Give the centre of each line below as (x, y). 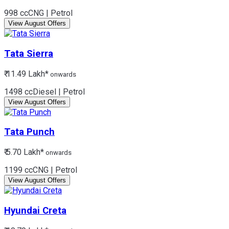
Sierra (40, 53)
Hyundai (22, 210)
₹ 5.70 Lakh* (24, 152)
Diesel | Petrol (59, 91)
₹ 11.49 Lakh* (26, 74)
